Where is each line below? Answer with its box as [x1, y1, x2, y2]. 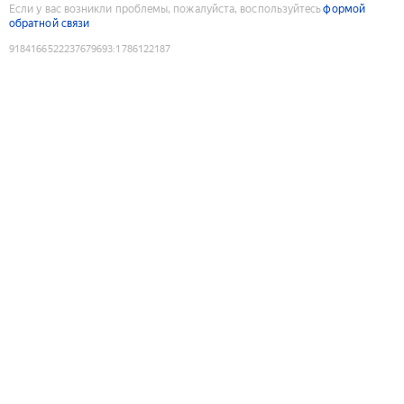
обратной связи [9, 16, 90, 30]
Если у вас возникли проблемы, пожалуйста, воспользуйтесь [9, 2, 322, 15]
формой [323, 2, 365, 15]
